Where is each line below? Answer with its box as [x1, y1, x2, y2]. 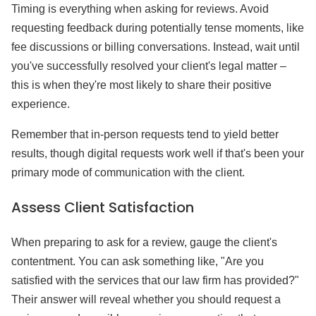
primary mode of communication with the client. [11, 166, 245, 178]
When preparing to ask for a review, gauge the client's [11, 236, 277, 248]
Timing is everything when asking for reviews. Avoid [11, 3, 269, 15]
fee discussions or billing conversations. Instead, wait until [11, 41, 300, 53]
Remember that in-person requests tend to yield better [11, 128, 279, 140]
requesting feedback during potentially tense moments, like [11, 22, 304, 34]
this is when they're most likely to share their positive [11, 79, 272, 91]
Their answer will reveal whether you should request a [11, 293, 281, 305]
